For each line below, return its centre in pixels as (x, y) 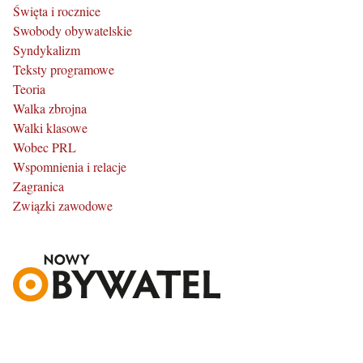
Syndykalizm (47, 50)
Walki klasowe (50, 128)
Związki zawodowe (63, 206)
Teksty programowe (64, 70)
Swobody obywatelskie (73, 31)
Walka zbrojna (50, 109)
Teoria (29, 89)
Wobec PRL (45, 147)
